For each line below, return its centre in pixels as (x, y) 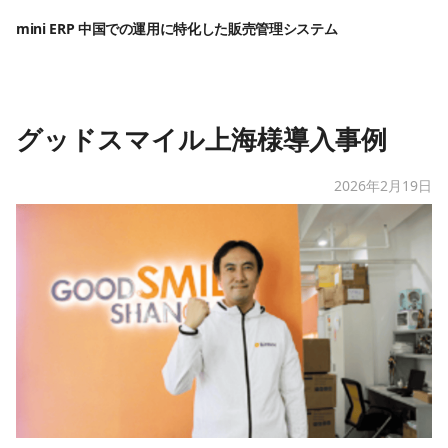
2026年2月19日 (383, 185)
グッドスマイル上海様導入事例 (201, 139)
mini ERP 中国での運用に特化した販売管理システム (177, 28)
